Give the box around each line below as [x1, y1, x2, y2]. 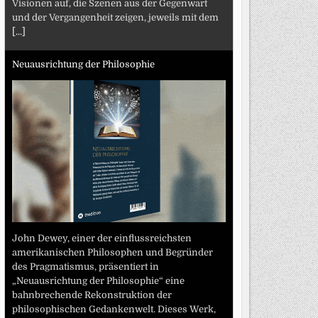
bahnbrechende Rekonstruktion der [11, 289, 172, 300]
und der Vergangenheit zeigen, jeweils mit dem [11, 11, 219, 23]
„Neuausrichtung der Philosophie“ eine [11, 275, 185, 286]
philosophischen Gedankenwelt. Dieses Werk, [11, 303, 216, 314]
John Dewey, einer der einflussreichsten [11, 232, 192, 243]
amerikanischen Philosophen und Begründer [11, 246, 213, 258]
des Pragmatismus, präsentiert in [11, 261, 159, 272]
